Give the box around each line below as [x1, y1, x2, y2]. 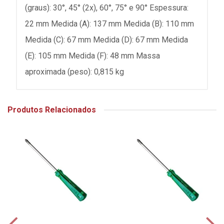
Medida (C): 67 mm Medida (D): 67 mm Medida [25, 35, 188, 44]
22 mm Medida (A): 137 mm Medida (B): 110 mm [25, 19, 194, 28]
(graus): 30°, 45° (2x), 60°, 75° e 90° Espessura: [25, 3, 188, 12]
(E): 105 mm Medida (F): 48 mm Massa [25, 51, 160, 60]
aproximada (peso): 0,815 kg [25, 67, 124, 76]
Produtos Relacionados [7, 105, 96, 114]
